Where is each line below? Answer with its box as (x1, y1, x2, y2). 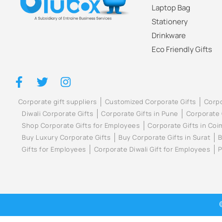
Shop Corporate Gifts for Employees (22, 121, 140, 130)
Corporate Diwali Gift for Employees (94, 145, 211, 154)
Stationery (151, 16, 188, 27)
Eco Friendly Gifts (151, 44, 212, 55)
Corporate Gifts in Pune (101, 109, 178, 118)
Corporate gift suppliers (18, 97, 97, 107)
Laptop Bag (151, 2, 190, 13)
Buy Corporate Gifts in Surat (118, 133, 211, 142)
